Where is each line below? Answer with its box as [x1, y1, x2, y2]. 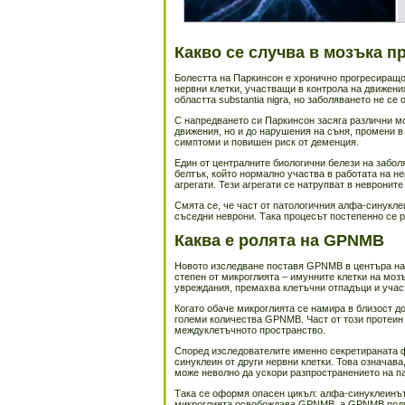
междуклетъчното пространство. [174, 325, 325, 335]
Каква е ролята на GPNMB [174, 231, 384, 250]
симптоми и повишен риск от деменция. [174, 137, 359, 147]
